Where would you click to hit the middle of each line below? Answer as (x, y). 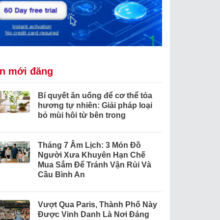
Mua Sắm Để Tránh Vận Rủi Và (94, 165)
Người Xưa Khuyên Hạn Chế (91, 155)
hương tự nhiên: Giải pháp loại (95, 106)
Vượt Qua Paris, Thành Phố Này (97, 205)
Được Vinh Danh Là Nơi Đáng (93, 215)
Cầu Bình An (61, 175)
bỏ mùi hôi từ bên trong (82, 115)
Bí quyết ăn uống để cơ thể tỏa (95, 96)
